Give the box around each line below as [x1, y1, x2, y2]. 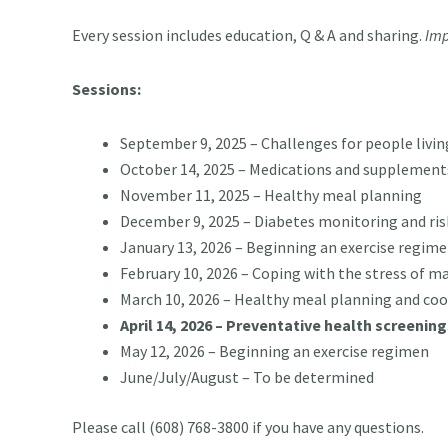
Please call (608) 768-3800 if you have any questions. [72, 416, 427, 437]
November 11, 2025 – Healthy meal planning [120, 184, 422, 205]
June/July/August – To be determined [120, 366, 374, 387]
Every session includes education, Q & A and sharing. [72, 24, 425, 45]
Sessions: [72, 78, 141, 99]
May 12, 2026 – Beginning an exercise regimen [120, 340, 429, 361]
